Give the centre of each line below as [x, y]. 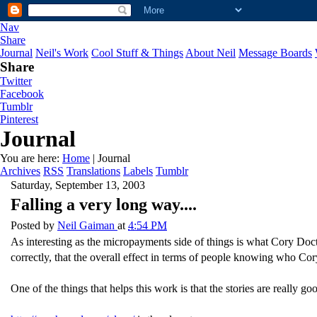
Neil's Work [62, 53]
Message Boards [275, 53]
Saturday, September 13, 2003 [78, 185]
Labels [138, 171]
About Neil [211, 53]
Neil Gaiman [86, 225]
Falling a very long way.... [104, 204]
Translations [93, 171]
